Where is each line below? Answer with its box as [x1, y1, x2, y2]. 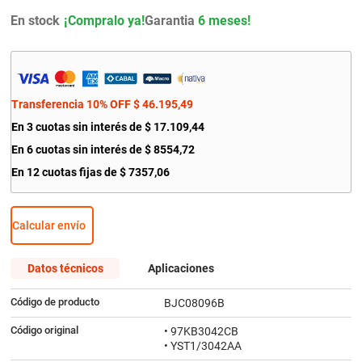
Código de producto [10, 296, 99, 309]
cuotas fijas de [41, 166, 117, 179]
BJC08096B [163, 297, 225, 310]
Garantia [144, 12, 195, 28]
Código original [10, 324, 78, 337]
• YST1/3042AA [163, 339, 242, 353]
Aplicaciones [148, 261, 214, 275]
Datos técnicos [27, 261, 103, 275]
